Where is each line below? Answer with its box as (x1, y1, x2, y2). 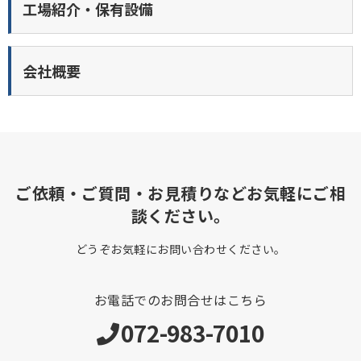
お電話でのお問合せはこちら (93, 289, 268, 309)
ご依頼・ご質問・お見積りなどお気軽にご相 (15, 180, 346, 205)
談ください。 (131, 203, 230, 227)
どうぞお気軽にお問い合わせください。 (75, 240, 286, 257)
